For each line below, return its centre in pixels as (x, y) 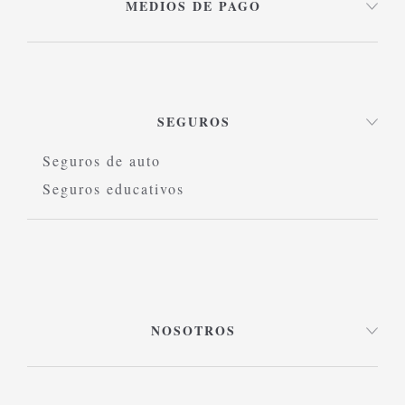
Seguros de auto (102, 160)
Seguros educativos (113, 188)
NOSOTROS (193, 330)
